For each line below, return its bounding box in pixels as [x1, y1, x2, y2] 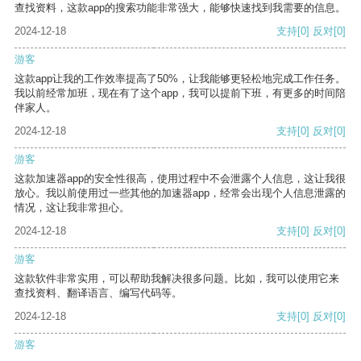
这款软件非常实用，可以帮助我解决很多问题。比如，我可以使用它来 [15, 272, 339, 285]
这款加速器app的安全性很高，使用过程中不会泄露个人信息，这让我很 [15, 172, 346, 185]
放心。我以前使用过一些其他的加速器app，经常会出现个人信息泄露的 [15, 187, 346, 200]
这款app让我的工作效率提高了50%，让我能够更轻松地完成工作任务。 [15, 73, 346, 85]
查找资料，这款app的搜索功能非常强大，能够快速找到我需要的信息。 [15, 2, 346, 15]
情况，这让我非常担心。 [15, 201, 130, 214]
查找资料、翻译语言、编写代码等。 [15, 287, 182, 300]
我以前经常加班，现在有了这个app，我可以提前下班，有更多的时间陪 [15, 87, 346, 100]
